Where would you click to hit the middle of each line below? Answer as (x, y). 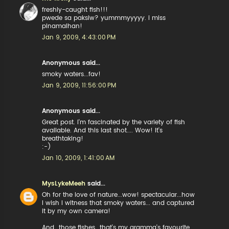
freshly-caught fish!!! (75, 10)
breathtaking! (63, 139)
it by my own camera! (76, 211)
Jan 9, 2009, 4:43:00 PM (79, 37)
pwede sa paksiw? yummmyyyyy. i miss (104, 18)
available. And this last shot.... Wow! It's (102, 130)
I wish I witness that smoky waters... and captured (118, 203)
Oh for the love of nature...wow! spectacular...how (119, 195)
